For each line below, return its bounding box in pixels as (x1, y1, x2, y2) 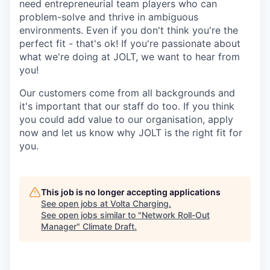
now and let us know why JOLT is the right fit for (19, 126, 242, 139)
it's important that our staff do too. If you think (19, 99, 234, 112)
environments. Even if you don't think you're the (19, 24, 238, 36)
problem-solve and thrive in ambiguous (19, 10, 198, 23)
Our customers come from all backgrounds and (19, 86, 235, 99)
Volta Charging (110, 198, 169, 209)
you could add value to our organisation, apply (19, 113, 233, 125)
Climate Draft (83, 221, 134, 231)
